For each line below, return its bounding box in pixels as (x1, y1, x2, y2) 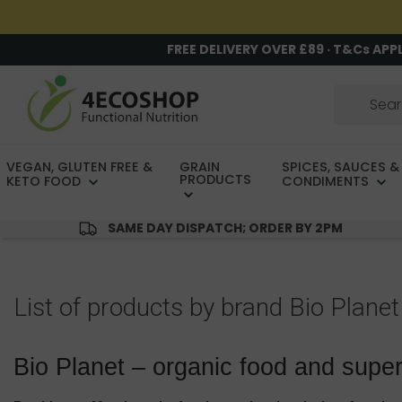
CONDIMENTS (281, 172, 372, 191)
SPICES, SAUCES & (281, 158, 399, 177)
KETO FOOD (6, 172, 84, 191)
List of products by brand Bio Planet (13, 293, 399, 323)
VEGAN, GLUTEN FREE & (6, 158, 153, 177)
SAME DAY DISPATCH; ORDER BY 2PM (107, 219, 343, 238)
